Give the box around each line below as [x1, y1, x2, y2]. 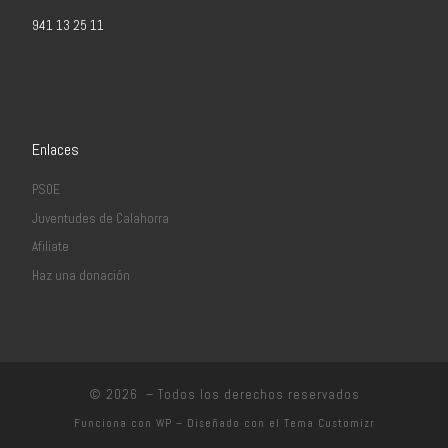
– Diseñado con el [171, 415, 284, 430]
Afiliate [31, 238, 69, 256]
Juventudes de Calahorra [31, 209, 169, 227]
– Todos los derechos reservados [141, 385, 360, 403]
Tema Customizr [283, 415, 375, 430]
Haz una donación [31, 266, 130, 284]
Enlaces [31, 139, 79, 161]
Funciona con [73, 415, 156, 430]
